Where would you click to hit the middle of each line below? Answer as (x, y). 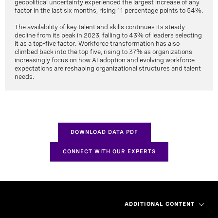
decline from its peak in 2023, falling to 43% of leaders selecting (108, 36)
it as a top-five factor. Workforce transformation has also (97, 44)
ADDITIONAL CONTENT (160, 204)
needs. (25, 77)
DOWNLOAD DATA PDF (104, 132)
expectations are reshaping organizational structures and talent (108, 69)
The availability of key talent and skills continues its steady (100, 27)
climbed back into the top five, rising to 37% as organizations (103, 52)
